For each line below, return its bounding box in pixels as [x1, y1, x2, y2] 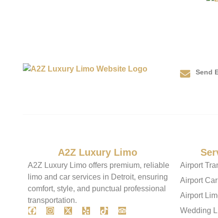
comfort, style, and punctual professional [28, 184, 166, 193]
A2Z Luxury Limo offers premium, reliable [28, 161, 169, 169]
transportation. [28, 196, 77, 204]
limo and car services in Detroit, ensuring [28, 173, 168, 181]
